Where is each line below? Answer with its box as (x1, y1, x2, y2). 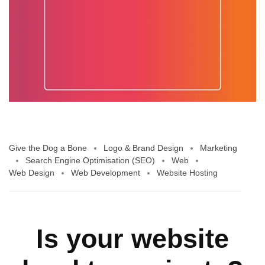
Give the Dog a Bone (9, 143, 87, 153)
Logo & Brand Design (104, 143, 183, 153)
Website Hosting (157, 168, 218, 178)
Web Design (9, 168, 54, 178)
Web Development (71, 168, 140, 178)
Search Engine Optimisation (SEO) (25, 156, 155, 166)
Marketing (200, 143, 237, 153)
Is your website (36, 224, 229, 254)
